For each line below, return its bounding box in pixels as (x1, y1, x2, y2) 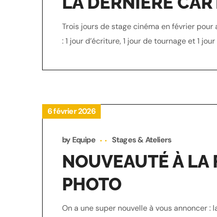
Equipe (72, 135, 95, 145)
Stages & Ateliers (111, 135, 172, 145)
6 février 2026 (47, 106, 95, 116)
